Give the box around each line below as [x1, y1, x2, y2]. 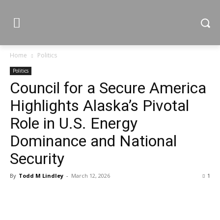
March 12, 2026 [71, 172, 110, 179]
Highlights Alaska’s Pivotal [10, 96, 189, 115]
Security [10, 149, 64, 168]
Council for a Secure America [10, 79, 206, 97]
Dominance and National [10, 132, 177, 150]
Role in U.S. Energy [10, 114, 137, 133]
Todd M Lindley [19, 172, 63, 179]
